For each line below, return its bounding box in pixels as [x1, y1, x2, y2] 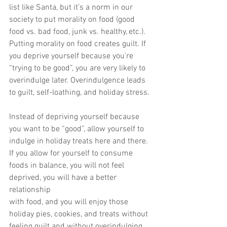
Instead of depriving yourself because [9, 112, 141, 122]
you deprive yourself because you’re [9, 51, 133, 61]
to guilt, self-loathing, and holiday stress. [9, 88, 149, 98]
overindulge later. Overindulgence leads [9, 75, 145, 86]
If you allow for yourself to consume [9, 148, 133, 159]
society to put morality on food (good [9, 15, 137, 25]
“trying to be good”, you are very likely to [9, 63, 147, 73]
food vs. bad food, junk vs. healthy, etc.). [9, 27, 145, 37]
